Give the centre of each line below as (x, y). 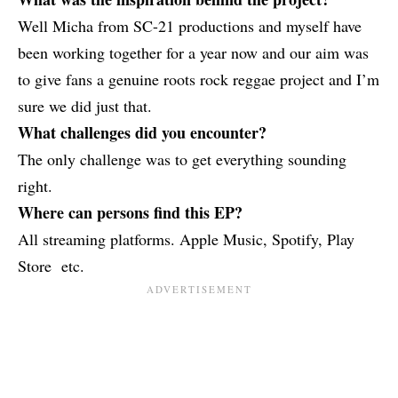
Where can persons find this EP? (130, 212)
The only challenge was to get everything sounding (182, 159)
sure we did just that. (85, 105)
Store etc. (51, 265)
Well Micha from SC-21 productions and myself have (190, 25)
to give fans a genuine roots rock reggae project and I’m (199, 79)
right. (35, 185)
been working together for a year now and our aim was (193, 52)
